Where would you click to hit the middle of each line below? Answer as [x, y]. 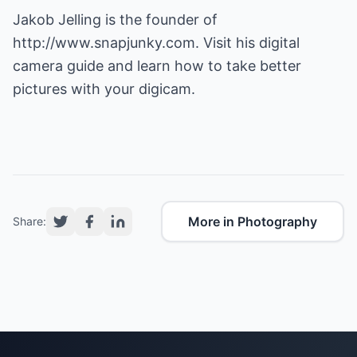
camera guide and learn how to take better [157, 66]
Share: [29, 221]
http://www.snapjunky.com [104, 43]
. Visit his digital [247, 43]
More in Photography [253, 222]
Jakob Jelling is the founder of [115, 20]
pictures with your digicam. [104, 89]
